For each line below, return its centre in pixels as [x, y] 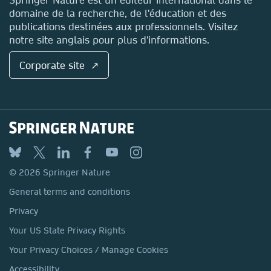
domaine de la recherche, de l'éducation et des [118, 13]
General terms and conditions [70, 192]
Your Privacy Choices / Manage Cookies [89, 250]
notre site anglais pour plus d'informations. [109, 40]
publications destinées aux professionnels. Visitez [123, 26]
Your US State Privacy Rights [67, 230]
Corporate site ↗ [59, 65]
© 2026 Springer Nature [60, 172]
